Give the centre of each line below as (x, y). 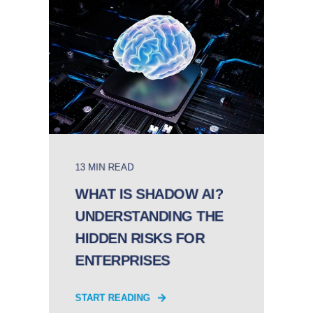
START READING (112, 298)
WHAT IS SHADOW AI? (149, 194)
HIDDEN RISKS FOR (140, 238)
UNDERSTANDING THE (149, 216)
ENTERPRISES (122, 261)
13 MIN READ (104, 167)
